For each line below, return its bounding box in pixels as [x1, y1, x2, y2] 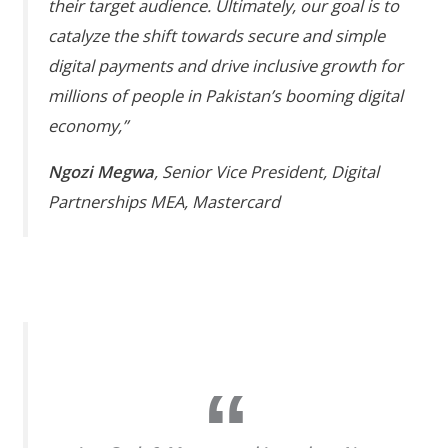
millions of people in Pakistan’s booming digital [48, 83, 404, 107]
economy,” [48, 113, 129, 137]
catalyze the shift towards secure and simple [48, 23, 386, 47]
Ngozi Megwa [48, 160, 155, 184]
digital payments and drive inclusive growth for [48, 53, 404, 77]
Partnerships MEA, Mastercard [48, 190, 281, 214]
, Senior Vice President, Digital [154, 160, 380, 184]
